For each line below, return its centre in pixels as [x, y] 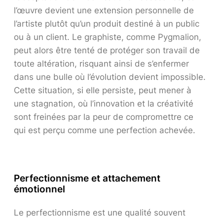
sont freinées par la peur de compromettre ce [104, 117]
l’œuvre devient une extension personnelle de [104, 10]
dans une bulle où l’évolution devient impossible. [110, 77]
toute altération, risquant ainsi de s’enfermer [101, 63]
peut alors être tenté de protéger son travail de [107, 50]
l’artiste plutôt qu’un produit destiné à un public [107, 23]
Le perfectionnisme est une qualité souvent [100, 213]
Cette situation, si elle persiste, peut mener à [103, 90]
